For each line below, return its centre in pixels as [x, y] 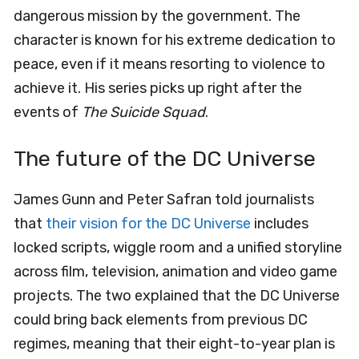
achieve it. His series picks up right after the [158, 88]
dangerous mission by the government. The [157, 16]
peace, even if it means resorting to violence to [169, 64]
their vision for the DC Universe [148, 223]
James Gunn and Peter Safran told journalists [164, 199]
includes [280, 223]
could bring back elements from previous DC [161, 319]
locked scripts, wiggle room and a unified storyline [178, 247]
